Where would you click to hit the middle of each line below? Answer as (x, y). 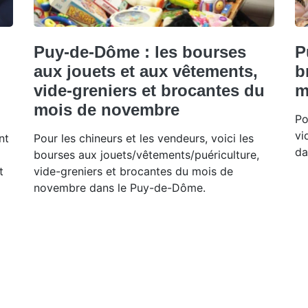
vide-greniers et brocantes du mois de (133, 171)
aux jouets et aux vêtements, (146, 71)
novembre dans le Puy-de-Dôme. (120, 187)
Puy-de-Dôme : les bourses (140, 52)
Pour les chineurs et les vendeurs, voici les (144, 138)
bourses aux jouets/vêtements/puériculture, (146, 154)
